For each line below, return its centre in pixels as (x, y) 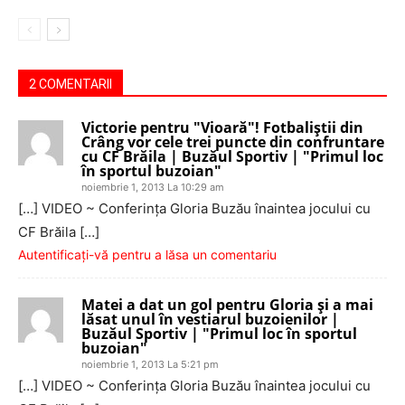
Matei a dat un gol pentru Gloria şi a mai (227, 305)
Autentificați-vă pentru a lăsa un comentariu (147, 254)
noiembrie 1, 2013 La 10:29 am (153, 187)
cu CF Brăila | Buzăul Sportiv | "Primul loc (232, 156)
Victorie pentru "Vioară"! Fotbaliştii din (222, 127)
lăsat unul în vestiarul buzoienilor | (210, 319)
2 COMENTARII (71, 84)
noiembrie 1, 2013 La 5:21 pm (150, 364)
